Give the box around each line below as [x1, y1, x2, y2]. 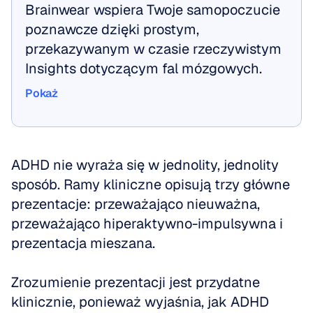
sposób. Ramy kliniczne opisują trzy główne [11, 175, 290, 194]
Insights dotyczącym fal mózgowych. [25, 59, 262, 78]
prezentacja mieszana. [11, 234, 155, 252]
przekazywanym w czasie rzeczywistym [25, 40, 282, 58]
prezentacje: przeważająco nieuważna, [11, 195, 260, 213]
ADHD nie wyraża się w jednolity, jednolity [11, 156, 279, 174]
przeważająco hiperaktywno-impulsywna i [11, 214, 283, 233]
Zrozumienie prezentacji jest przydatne [11, 273, 260, 291]
